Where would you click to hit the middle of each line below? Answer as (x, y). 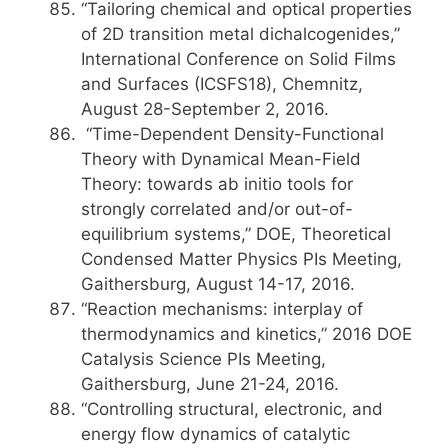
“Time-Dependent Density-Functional (232, 134)
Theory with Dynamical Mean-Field (221, 159)
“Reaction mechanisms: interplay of (222, 309)
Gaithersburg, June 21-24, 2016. (210, 384)
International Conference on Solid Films (238, 59)
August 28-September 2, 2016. (205, 109)
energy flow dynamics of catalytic (215, 434)
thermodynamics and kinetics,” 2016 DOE (246, 334)
